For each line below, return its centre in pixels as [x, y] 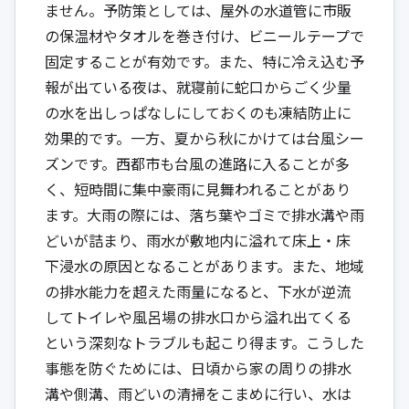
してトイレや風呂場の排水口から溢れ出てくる [198, 316]
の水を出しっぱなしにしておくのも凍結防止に [198, 112]
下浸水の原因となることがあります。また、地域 [204, 265]
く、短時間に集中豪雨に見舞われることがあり [198, 189]
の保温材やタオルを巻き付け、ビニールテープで [204, 35]
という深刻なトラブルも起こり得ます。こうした [204, 342]
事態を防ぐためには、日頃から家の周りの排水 [198, 367]
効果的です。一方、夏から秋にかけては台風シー [204, 137]
